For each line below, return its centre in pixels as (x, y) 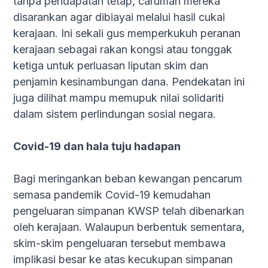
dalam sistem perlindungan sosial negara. (115, 114)
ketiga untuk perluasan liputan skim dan (111, 66)
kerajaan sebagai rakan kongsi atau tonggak (123, 49)
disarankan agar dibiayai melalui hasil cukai (119, 17)
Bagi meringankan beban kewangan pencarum (128, 179)
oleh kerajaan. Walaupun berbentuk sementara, (129, 227)
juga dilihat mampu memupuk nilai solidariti (119, 98)
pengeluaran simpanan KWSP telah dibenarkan (129, 211)
